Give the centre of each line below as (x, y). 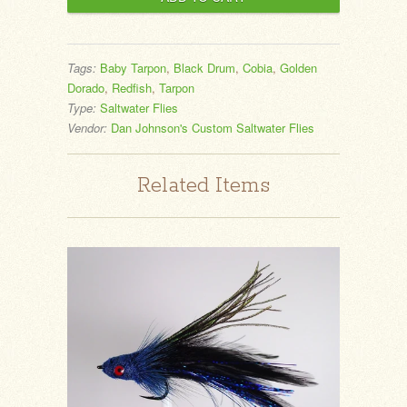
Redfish (132, 87)
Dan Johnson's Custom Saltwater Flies (213, 127)
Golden (298, 67)
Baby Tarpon (133, 67)
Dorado (86, 87)
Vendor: (87, 127)
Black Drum (204, 67)
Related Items (203, 185)
